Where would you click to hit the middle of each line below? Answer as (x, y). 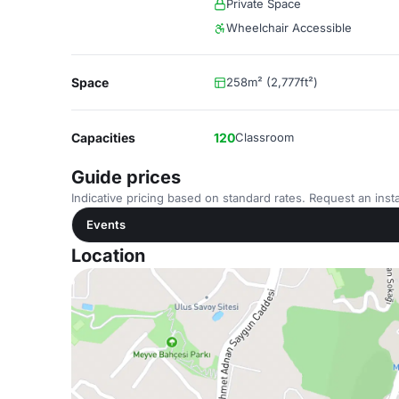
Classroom (265, 137)
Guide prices (126, 177)
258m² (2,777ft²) (272, 82)
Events (106, 224)
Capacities (103, 138)
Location (108, 256)
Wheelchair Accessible (289, 28)
